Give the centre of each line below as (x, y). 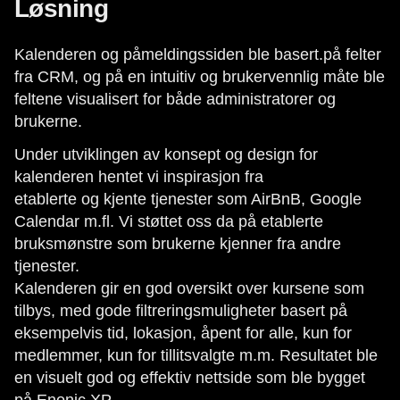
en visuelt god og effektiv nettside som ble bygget (190, 378)
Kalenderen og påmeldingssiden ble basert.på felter (198, 54)
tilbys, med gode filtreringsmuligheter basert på (181, 311)
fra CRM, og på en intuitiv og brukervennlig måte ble (200, 77)
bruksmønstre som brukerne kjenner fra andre (178, 244)
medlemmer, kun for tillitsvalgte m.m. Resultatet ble (196, 355)
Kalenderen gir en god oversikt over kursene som (189, 288)
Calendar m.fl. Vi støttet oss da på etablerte (169, 221)
